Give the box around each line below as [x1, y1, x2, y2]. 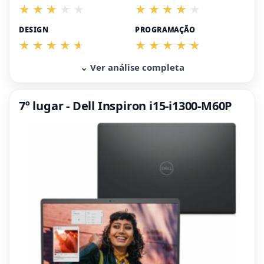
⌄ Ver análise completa [80, 61, 184, 73]
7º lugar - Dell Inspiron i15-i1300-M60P [19, 97, 233, 114]
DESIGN [19, 24, 49, 35]
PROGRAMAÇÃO [135, 24, 196, 35]
